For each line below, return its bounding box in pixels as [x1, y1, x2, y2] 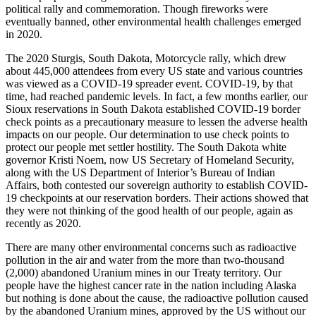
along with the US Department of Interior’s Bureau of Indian [6, 166, 275, 178]
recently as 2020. [6, 217, 81, 229]
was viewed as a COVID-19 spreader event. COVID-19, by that [6, 77, 293, 90]
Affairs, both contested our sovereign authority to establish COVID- [6, 178, 308, 191]
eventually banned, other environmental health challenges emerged [6, 15, 301, 28]
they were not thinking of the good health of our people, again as [6, 204, 293, 217]
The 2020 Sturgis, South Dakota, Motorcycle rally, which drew [6, 51, 286, 64]
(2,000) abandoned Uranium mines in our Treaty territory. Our [6, 266, 281, 279]
